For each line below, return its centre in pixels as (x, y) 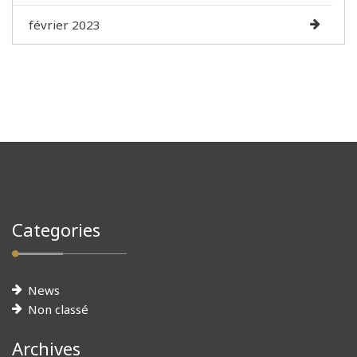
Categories (56, 229)
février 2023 (65, 24)
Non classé (58, 309)
